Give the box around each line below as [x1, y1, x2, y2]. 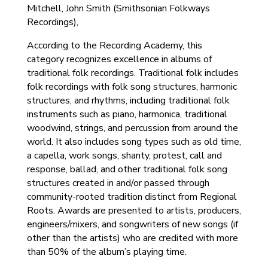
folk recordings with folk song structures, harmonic [26, 80, 237, 93]
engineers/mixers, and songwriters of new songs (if [26, 218, 238, 231]
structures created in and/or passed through [26, 176, 209, 190]
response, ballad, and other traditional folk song [26, 163, 227, 176]
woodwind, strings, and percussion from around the [26, 121, 238, 135]
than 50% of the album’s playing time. [26, 245, 187, 258]
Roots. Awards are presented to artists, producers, [26, 204, 241, 217]
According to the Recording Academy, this [26, 39, 202, 52]
